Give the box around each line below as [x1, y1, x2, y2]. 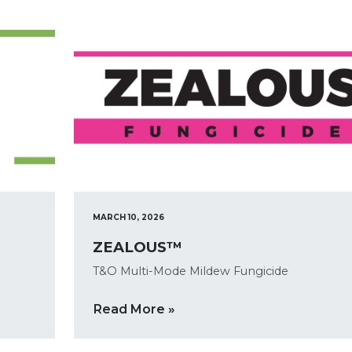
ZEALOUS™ [92, 238, 181, 256]
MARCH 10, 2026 [92, 212, 164, 222]
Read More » [93, 301, 175, 317]
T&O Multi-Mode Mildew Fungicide [92, 264, 288, 278]
